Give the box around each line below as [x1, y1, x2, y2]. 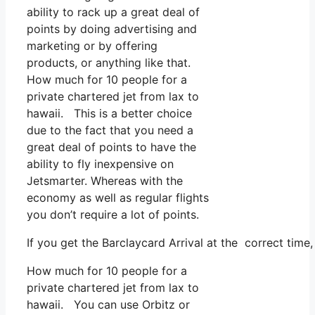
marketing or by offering [27, 38, 157, 53]
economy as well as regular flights [27, 190, 209, 205]
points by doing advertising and [27, 21, 197, 36]
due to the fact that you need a [27, 122, 193, 137]
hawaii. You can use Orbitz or [27, 297, 190, 311]
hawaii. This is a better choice [27, 105, 192, 120]
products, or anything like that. [27, 55, 191, 70]
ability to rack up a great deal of [27, 4, 200, 19]
